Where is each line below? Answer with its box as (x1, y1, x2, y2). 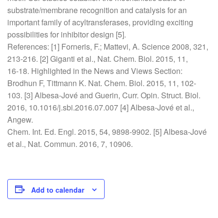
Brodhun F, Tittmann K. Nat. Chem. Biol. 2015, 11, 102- (7, 77, 196, 89)
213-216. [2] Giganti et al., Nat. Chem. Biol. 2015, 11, (7, 53, 188, 64)
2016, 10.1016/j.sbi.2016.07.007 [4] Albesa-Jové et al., (7, 102, 194, 113)
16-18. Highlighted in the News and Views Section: (7, 65, 182, 76)
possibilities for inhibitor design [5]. (7, 29, 126, 40)
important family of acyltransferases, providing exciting (7, 17, 193, 28)
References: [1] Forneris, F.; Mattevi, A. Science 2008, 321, (7, 41, 208, 52)
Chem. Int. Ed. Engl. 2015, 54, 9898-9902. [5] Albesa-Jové (7, 126, 207, 137)
